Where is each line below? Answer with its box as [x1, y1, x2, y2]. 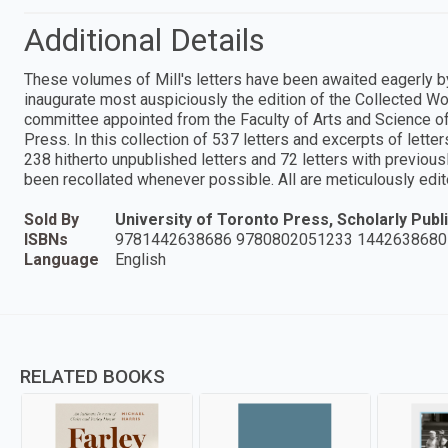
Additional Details [24, 20, 265, 59]
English [115, 249, 166, 269]
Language [24, 249, 99, 269]
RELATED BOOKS [20, 364, 165, 388]
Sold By [24, 209, 79, 229]
